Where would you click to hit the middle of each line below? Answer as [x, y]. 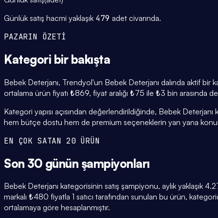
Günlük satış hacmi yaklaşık [50, 18]
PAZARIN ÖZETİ [35, 36]
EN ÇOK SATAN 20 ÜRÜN [52, 141]
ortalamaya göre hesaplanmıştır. [57, 208]
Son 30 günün [43, 163]
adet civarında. [135, 18]
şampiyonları [116, 163]
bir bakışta [82, 59]
